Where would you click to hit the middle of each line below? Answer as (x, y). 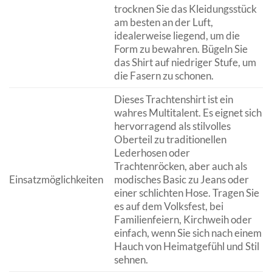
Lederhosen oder (152, 153)
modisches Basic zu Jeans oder (181, 179)
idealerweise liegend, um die (177, 36)
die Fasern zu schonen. (164, 76)
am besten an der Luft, (163, 22)
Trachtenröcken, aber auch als (180, 166)
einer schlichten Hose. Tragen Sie (186, 193)
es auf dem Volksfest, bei (168, 206)
